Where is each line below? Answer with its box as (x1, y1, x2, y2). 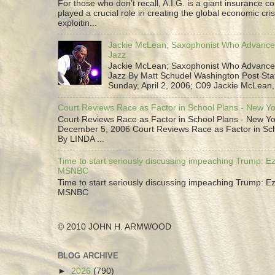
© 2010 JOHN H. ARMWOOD (58, 222, 171, 231)
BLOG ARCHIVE (58, 250, 118, 260)
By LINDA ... (58, 134, 104, 144)
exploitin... (58, 18, 97, 28)
